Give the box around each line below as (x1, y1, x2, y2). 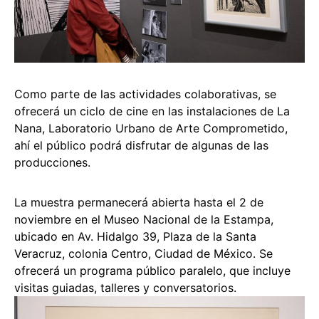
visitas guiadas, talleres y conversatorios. (14, 280, 236, 295)
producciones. (14, 155, 90, 169)
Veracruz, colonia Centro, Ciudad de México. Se (14, 246, 273, 261)
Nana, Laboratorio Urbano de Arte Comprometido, (14, 120, 288, 135)
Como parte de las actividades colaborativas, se (14, 86, 276, 101)
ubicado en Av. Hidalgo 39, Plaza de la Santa (14, 229, 256, 244)
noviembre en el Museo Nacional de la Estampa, (14, 211, 273, 226)
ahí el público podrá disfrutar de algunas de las (14, 137, 268, 152)
